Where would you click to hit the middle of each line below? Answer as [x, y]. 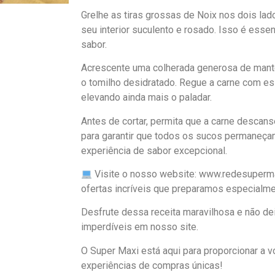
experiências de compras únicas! [152, 265]
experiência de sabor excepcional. [154, 150]
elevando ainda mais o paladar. [146, 98]
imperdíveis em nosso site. [140, 227]
